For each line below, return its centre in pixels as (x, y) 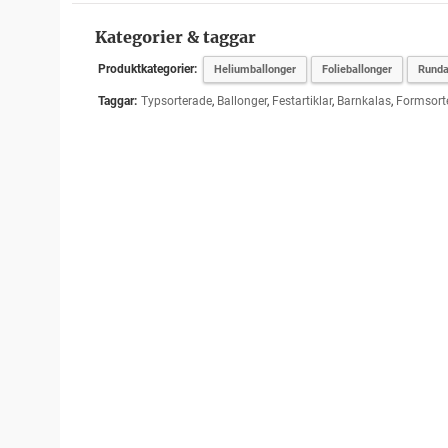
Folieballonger (356, 69)
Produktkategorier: (147, 69)
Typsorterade (176, 101)
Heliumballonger (254, 69)
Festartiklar (301, 101)
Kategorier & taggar (175, 37)
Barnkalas (363, 101)
